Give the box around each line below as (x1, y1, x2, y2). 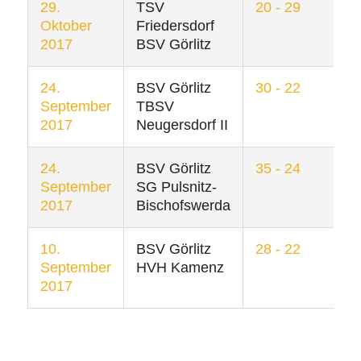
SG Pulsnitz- (135, 179, 217, 196)
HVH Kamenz (135, 259, 224, 276)
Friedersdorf (135, 18, 214, 35)
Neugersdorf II (135, 117, 228, 134)
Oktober (39, 18, 92, 35)
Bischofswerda (135, 197, 230, 214)
